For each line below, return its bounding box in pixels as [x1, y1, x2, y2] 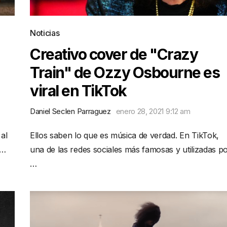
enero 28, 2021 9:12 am [116, 106, 191, 116]
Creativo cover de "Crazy [30, 45, 198, 63]
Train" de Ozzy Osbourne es [30, 63, 219, 82]
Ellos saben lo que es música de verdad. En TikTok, [30, 130, 219, 140]
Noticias [30, 28, 60, 38]
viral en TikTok [30, 82, 127, 100]
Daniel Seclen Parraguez [30, 106, 111, 116]
